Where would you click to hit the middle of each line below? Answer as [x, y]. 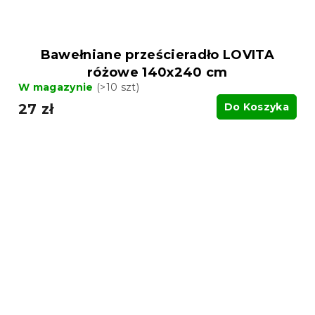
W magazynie [57, 87]
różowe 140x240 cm [157, 72]
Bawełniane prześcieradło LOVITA [157, 54]
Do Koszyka [256, 107]
